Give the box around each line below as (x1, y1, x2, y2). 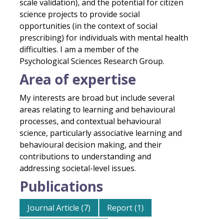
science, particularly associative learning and (20, 128, 182, 138)
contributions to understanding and (20, 151, 151, 162)
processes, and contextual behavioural (20, 116, 161, 127)
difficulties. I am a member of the (20, 44, 139, 55)
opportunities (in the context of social (20, 21, 157, 31)
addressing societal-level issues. (20, 163, 138, 174)
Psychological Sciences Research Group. (20, 56, 164, 66)
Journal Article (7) (27, 202, 90, 213)
